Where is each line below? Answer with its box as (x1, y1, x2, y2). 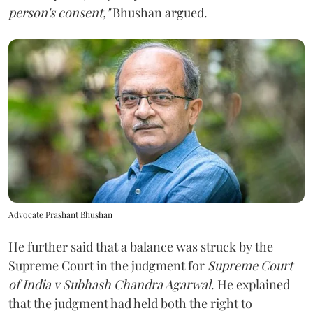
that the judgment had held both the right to (8, 294, 252, 312)
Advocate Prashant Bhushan (8, 208, 112, 220)
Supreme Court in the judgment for (8, 256, 208, 274)
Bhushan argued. (110, 3, 208, 21)
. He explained (211, 275, 290, 293)
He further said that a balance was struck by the (8, 238, 273, 255)
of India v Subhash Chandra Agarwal (8, 275, 211, 293)
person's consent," (8, 3, 110, 21)
